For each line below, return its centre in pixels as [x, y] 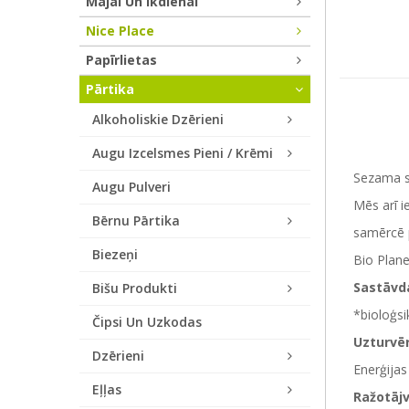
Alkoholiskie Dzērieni [158, 119]
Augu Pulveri [131, 187]
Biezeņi [115, 254]
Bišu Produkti [135, 288]
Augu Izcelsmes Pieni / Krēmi [183, 153]
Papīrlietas [121, 60]
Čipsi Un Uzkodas [147, 322]
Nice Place [120, 31]
